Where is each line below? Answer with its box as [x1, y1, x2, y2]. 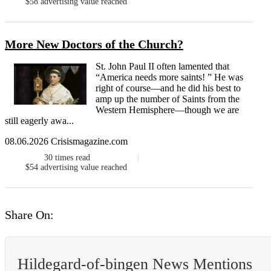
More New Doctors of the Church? [5, 38, 183, 51]
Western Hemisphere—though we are [96, 105, 239, 116]
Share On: [5, 208, 54, 222]
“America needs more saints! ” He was [96, 72, 243, 83]
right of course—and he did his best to [96, 83, 241, 94]
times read [54, 153, 90, 163]
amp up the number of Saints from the [96, 94, 240, 105]
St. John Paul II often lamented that [96, 61, 229, 72]
